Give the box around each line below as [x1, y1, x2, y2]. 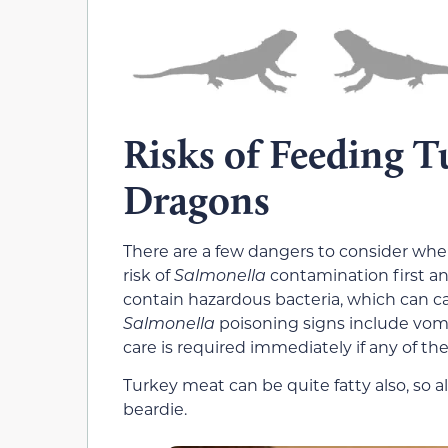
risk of [123, 263, 174, 285]
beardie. [123, 398, 187, 420]
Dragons [123, 175, 270, 224]
